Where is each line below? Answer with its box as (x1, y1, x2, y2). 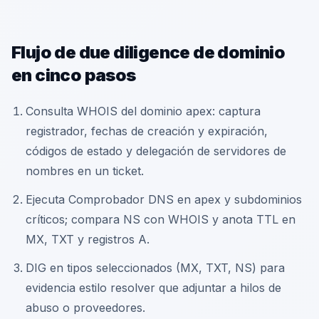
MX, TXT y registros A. (26, 232, 150, 246)
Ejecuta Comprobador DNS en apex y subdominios (26, 192, 302, 206)
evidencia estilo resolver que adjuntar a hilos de (26, 281, 281, 295)
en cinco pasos (11, 65, 136, 85)
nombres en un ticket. (26, 164, 144, 178)
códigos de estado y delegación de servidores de (26, 144, 286, 158)
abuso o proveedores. (26, 300, 145, 315)
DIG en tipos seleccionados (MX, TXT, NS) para (26, 261, 285, 275)
